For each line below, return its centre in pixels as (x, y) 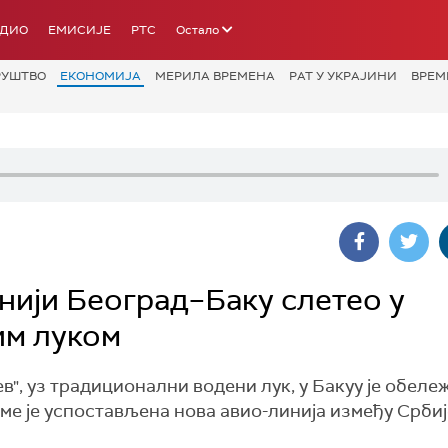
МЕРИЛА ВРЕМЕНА (215, 76)
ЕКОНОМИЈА (100, 76)
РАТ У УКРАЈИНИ (343, 76)
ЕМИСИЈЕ (79, 30)
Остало (197, 30)
